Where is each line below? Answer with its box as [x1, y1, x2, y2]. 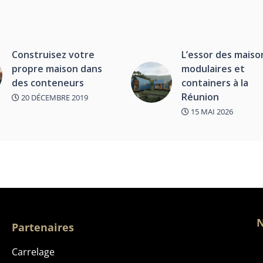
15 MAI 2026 [189, 106, 234, 117]
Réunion [181, 90, 220, 103]
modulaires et [181, 62, 245, 75]
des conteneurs [11, 76, 84, 89]
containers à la [181, 76, 249, 89]
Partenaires [11, 220, 74, 235]
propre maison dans [11, 62, 102, 75]
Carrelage [11, 245, 55, 259]
